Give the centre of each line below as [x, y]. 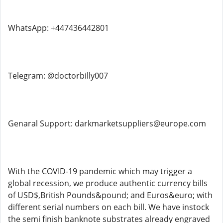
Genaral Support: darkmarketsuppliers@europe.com [107, 123]
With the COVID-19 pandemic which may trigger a [100, 171]
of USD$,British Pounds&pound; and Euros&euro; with [110, 195]
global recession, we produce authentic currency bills [108, 183]
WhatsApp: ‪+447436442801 [58, 28]
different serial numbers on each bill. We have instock [109, 207]
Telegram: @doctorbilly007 [58, 76]
